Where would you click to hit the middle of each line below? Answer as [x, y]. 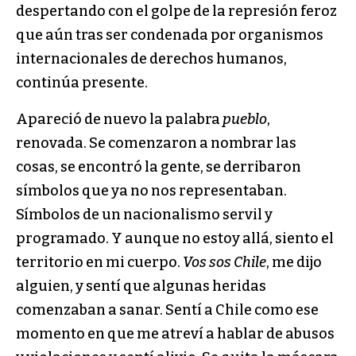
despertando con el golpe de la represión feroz [176, 11]
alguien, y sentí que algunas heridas [141, 286]
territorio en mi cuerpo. [99, 262]
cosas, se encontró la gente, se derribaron [159, 166]
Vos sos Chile [224, 262]
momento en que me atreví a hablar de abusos [175, 333]
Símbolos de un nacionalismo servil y [144, 214]
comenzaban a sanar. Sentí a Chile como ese [167, 310]
